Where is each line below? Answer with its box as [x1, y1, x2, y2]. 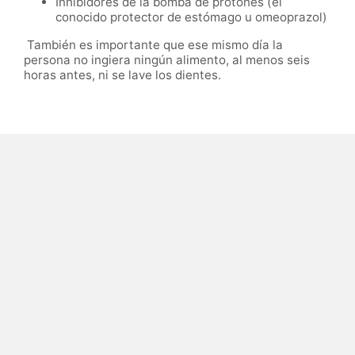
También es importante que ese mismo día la [24, 37, 283, 53]
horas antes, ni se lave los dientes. [24, 67, 221, 83]
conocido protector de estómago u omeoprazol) [55, 10, 327, 25]
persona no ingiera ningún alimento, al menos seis [24, 52, 310, 68]
